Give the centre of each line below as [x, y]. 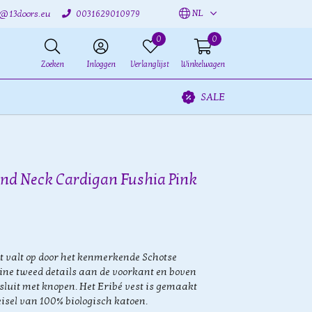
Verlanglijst [150, 64]
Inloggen [101, 64]
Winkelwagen [203, 64]
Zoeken [52, 64]
